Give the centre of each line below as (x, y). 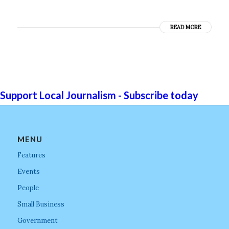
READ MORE (186, 27)
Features (31, 155)
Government (37, 220)
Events (28, 171)
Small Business (41, 204)
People (28, 188)
